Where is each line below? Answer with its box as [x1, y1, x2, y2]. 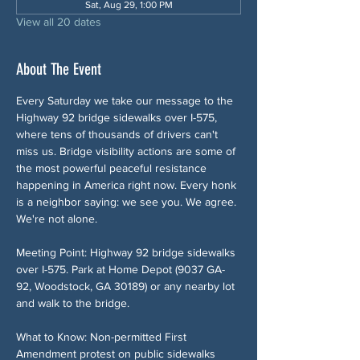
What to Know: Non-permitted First [16, 329, 190, 343]
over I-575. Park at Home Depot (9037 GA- [16, 262, 225, 276]
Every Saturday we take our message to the [16, 93, 236, 107]
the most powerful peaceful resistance [16, 161, 210, 174]
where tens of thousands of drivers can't [16, 127, 221, 141]
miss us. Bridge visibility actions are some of [16, 144, 239, 157]
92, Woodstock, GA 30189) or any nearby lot [16, 279, 238, 292]
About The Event [16, 59, 101, 79]
